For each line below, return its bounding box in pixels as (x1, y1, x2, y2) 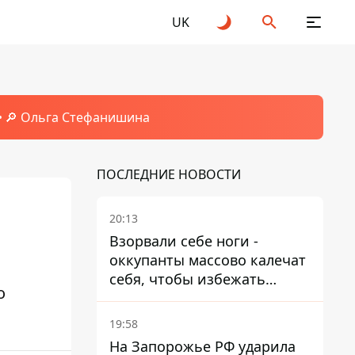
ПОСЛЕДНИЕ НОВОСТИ (97, 166, 241, 183)
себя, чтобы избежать (109, 269, 265, 288)
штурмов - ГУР (109, 288, 209, 307)
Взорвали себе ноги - (109, 231, 258, 250)
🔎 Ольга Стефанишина (4, 109, 150, 126)
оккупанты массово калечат (109, 250, 306, 269)
